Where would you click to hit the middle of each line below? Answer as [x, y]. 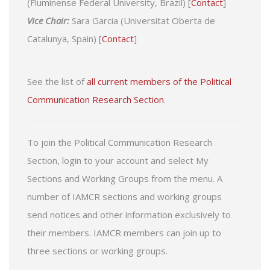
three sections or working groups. [97, 251]
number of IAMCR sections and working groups [124, 197]
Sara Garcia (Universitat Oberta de [143, 21]
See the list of [57, 82]
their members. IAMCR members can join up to [124, 233]
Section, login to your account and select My [118, 161]
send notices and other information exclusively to [129, 215]
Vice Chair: [49, 21]
